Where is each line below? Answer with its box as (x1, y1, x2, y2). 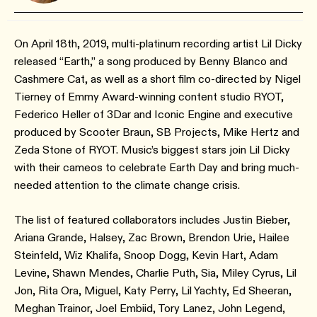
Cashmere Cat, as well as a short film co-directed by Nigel (14, 72, 301, 86)
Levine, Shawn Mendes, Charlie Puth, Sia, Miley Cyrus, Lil (14, 266, 296, 279)
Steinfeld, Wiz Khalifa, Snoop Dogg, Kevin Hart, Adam (14, 248, 278, 262)
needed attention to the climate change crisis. (14, 178, 246, 192)
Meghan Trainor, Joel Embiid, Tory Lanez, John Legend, (14, 301, 285, 315)
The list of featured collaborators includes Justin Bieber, (14, 213, 290, 226)
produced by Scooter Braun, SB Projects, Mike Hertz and (14, 125, 299, 139)
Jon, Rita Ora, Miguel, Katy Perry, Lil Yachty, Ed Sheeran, (14, 284, 292, 297)
